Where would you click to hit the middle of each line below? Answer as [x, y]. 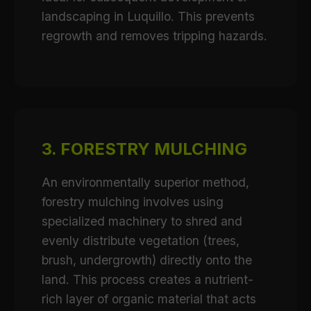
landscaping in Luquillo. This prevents [148, 16]
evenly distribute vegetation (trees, [141, 241]
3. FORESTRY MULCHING [144, 149]
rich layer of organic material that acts [149, 299]
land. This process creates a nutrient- [148, 279]
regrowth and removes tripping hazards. [154, 36]
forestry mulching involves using [133, 202]
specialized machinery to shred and [142, 221]
